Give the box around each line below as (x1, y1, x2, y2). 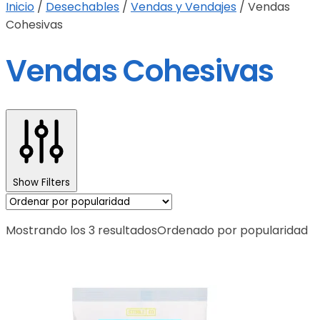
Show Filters (13, 176, 70, 190)
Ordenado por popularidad (157, 222, 308, 239)
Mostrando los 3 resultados (6, 222, 157, 239)
